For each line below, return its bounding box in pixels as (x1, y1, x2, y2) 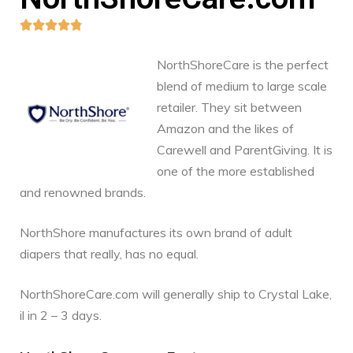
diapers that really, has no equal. (20, 246, 199, 262)
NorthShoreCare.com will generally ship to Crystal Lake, (20, 286, 332, 303)
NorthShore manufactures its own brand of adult (20, 225, 292, 241)
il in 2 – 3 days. (20, 307, 102, 324)
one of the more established (157, 163, 314, 180)
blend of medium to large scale (157, 78, 327, 95)
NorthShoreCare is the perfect (157, 57, 329, 73)
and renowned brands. (20, 184, 146, 201)
